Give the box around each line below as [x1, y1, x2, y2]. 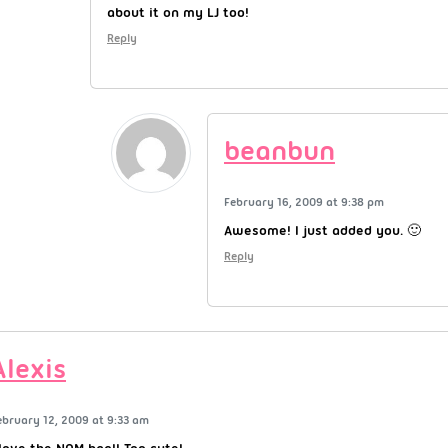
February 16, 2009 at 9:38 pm [224, 194, 384, 209]
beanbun [224, 134, 335, 167]
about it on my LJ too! [107, 3, 249, 20]
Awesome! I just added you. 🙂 [224, 221, 421, 238]
